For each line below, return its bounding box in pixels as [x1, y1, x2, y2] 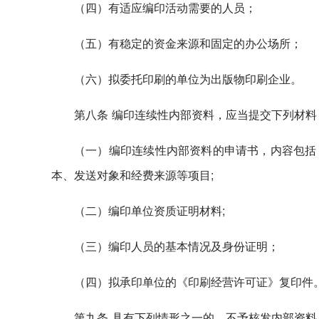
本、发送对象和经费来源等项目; [51, 167, 214, 183]
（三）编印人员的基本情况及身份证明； [74, 238, 279, 254]
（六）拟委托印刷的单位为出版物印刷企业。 [74, 70, 302, 87]
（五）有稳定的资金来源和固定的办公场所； [74, 35, 302, 51]
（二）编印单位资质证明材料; [74, 202, 225, 219]
